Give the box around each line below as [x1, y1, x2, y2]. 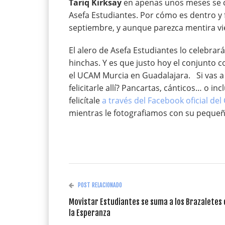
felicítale [69, 95, 102, 106]
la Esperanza [69, 208, 110, 218]
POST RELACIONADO [78, 181, 122, 189]
